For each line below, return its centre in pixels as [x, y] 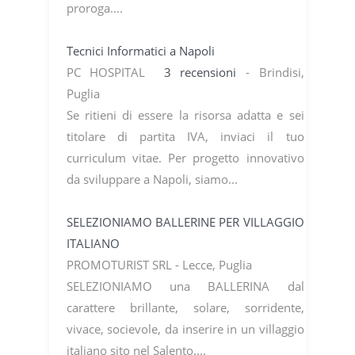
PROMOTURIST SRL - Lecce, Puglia [160, 264]
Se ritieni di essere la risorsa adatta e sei [185, 115]
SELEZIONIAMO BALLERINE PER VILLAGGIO [185, 221]
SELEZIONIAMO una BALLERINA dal [185, 286]
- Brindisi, [275, 72]
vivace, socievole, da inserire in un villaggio [185, 328]
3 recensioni [204, 72]
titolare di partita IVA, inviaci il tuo [185, 136]
